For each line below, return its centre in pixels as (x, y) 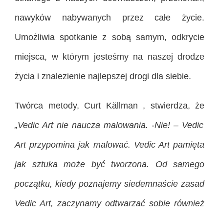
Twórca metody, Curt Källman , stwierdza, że (109, 105)
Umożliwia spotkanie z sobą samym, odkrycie (109, 37)
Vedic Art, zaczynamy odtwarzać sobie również (109, 203)
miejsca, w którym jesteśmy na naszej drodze (109, 56)
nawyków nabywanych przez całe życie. (109, 17)
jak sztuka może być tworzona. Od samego (109, 164)
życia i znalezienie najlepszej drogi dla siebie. (103, 76)
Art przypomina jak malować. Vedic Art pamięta (109, 144)
